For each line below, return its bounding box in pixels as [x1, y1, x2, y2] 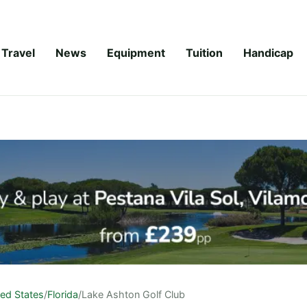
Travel [1, 45, 35, 60]
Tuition [186, 45, 223, 60]
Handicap [243, 45, 293, 60]
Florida [47, 288, 78, 300]
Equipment [107, 45, 165, 60]
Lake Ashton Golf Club [82, 288, 185, 300]
